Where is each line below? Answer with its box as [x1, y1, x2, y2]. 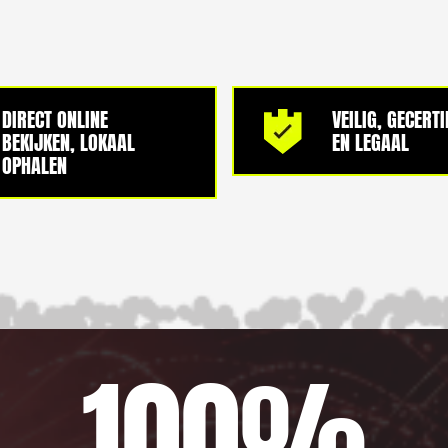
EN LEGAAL [331, 127, 409, 158]
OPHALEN [2, 150, 68, 181]
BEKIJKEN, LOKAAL [2, 127, 136, 158]
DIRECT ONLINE [2, 104, 109, 135]
